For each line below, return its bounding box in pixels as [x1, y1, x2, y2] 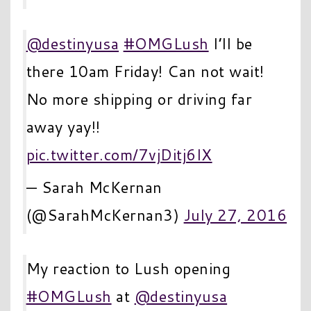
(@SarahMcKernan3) [26, 204, 184, 226]
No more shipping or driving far [26, 88, 253, 110]
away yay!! [26, 116, 101, 138]
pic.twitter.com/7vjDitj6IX [26, 144, 212, 166]
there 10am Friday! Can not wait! [26, 60, 264, 83]
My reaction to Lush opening [26, 257, 231, 279]
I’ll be [208, 33, 253, 55]
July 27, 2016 [183, 204, 287, 226]
